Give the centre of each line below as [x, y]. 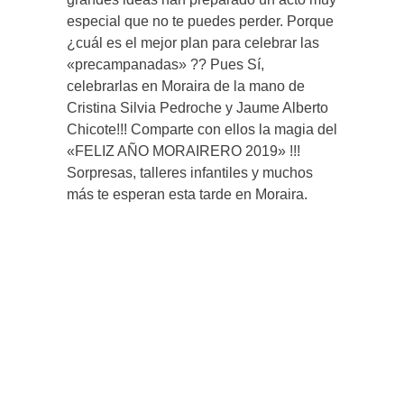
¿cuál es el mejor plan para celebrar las [193, 43]
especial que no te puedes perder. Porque [202, 22]
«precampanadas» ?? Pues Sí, [165, 65]
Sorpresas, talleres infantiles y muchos [190, 173]
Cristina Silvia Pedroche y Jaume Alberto [197, 108]
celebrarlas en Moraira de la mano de [186, 87]
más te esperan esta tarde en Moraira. [187, 195]
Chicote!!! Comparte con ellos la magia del [202, 130]
